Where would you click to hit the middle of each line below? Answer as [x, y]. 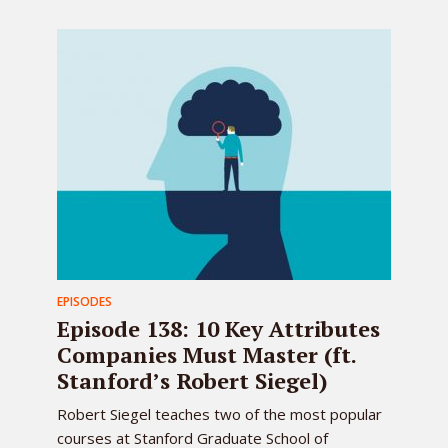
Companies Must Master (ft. [206, 354]
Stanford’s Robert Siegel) [192, 380]
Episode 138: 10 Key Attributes [218, 328]
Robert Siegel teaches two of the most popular [219, 414]
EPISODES [84, 301]
